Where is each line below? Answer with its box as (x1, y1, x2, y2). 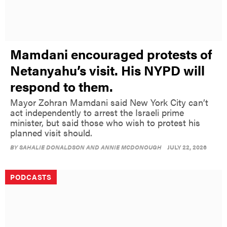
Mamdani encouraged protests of (10, 45, 212, 64)
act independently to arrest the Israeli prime (10, 106, 184, 119)
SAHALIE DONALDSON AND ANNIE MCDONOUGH (19, 142, 162, 152)
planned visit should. (10, 126, 92, 139)
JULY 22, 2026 (167, 142, 207, 152)
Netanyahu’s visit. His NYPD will (10, 61, 205, 80)
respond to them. (10, 77, 113, 96)
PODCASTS (10, 172, 52, 182)
